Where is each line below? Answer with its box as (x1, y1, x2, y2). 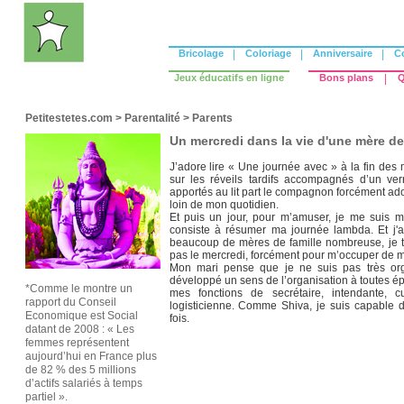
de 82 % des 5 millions (24, 363, 136, 376)
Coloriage (244, 48, 291, 59)
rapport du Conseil (24, 296, 116, 308)
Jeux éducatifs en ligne (173, 72, 284, 83)
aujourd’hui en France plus (24, 350, 157, 363)
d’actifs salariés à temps (24, 377, 142, 390)
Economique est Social (24, 309, 138, 322)
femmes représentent (24, 336, 129, 349)
